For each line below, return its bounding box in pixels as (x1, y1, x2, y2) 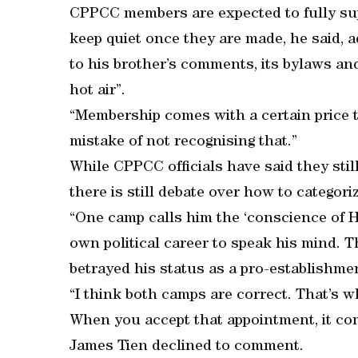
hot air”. (70, 84, 125, 99)
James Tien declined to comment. (70, 340, 304, 355)
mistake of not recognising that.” (70, 135, 297, 150)
